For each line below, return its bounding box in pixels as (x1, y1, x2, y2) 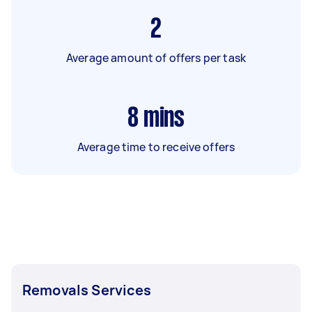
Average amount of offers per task (66, 49, 246, 65)
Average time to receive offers (77, 139, 235, 155)
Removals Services (22, 280, 152, 299)
